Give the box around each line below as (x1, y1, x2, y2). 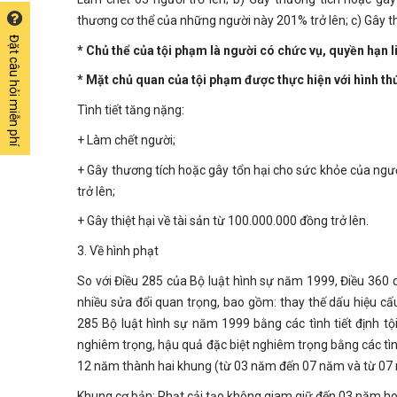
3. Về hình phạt (77, 244, 159, 259)
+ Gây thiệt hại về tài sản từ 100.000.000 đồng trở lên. (77, 214, 369, 229)
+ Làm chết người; (77, 132, 175, 147)
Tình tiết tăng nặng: (77, 103, 184, 118)
